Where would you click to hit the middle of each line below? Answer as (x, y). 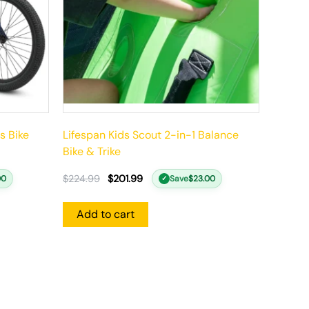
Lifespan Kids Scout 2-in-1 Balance (151, 134)
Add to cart (106, 214)
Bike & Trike (92, 151)
